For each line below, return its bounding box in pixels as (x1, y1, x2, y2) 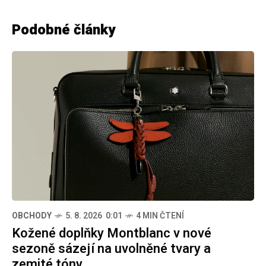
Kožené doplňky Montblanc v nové (12, 223, 211, 243)
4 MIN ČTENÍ (136, 209, 184, 222)
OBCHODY (12, 209, 52, 222)
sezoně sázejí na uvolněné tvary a (12, 239, 211, 258)
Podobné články (12, 20, 116, 41)
